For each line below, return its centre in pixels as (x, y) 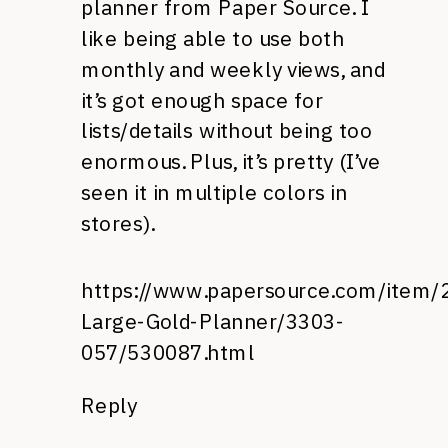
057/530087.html (168, 352)
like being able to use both (213, 38)
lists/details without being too (227, 131)
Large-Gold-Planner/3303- (213, 321)
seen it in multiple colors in (214, 192)
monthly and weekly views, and (233, 69)
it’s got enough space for (202, 100)
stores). (117, 223)
